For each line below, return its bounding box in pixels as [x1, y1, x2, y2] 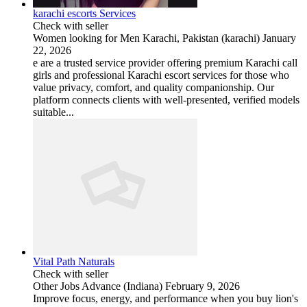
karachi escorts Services [33, 7, 136, 19]
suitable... [33, 106, 74, 118]
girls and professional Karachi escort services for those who [33, 69, 289, 81]
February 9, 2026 [165, 280, 240, 292]
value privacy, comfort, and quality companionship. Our [33, 81, 274, 93]
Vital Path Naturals [33, 255, 114, 267]
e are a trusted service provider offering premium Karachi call [33, 56, 297, 69]
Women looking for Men [33, 32, 140, 44]
